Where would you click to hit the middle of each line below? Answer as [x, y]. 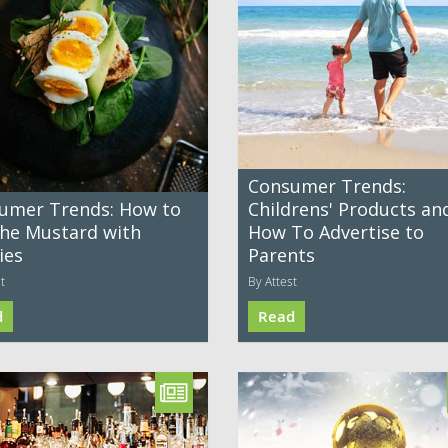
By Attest [272, 281]
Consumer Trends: [327, 186]
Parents [281, 255]
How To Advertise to [336, 232]
